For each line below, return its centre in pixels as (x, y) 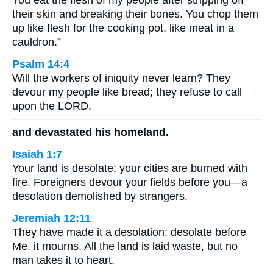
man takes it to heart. (63, 260)
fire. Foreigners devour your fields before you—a (130, 182)
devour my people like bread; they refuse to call (127, 92)
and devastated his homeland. (90, 132)
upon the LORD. (52, 106)
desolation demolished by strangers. (100, 196)
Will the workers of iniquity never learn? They (121, 78)
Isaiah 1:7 (37, 154)
